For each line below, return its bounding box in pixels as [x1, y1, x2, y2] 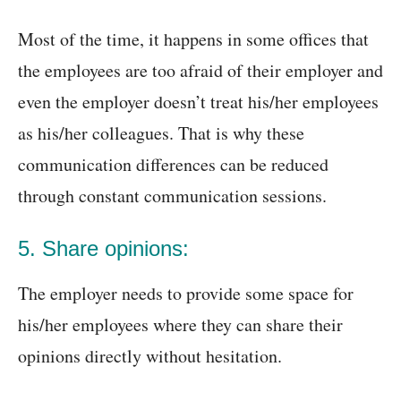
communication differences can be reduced [18, 152, 328, 177]
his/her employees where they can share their [18, 312, 343, 337]
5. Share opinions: [18, 236, 189, 261]
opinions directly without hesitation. [18, 344, 282, 369]
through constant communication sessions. [18, 183, 327, 209]
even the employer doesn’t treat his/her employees [18, 90, 379, 115]
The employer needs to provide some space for [18, 281, 354, 306]
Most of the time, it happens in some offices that [18, 27, 369, 52]
